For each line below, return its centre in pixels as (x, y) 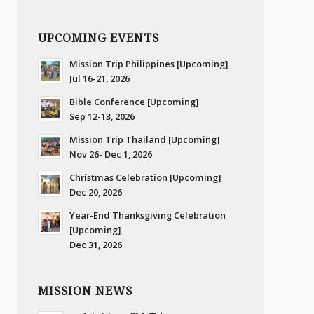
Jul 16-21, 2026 (100, 79)
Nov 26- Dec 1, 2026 (111, 155)
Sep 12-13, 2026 (102, 117)
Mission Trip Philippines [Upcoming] (149, 64)
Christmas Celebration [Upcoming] (145, 178)
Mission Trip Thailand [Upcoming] (144, 140)
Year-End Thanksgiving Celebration (148, 216)
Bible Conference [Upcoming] (134, 102)
